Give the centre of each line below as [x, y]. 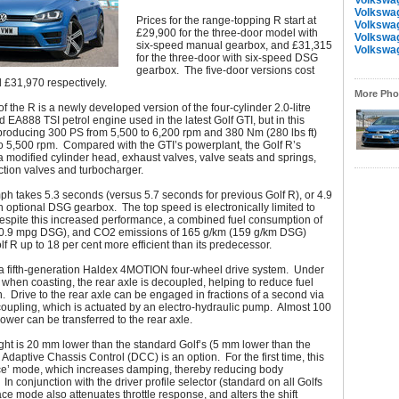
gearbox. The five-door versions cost [225, 70]
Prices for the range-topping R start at [226, 20]
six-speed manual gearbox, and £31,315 [234, 45]
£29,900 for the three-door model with [227, 33]
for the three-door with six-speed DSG [227, 58]
